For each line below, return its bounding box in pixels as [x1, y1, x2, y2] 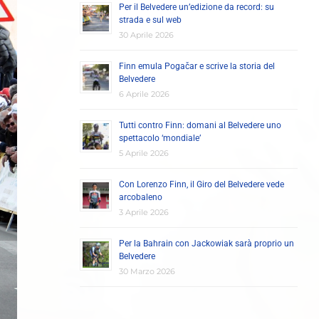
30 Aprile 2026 [119, 30, 174, 40]
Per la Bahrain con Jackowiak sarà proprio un [119, 239, 294, 249]
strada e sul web [119, 15, 182, 25]
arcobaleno [119, 192, 162, 202]
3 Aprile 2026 [119, 207, 169, 217]
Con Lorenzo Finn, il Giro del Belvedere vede [119, 179, 284, 189]
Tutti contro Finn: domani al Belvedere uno [119, 120, 281, 130]
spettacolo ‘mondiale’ [119, 133, 201, 143]
